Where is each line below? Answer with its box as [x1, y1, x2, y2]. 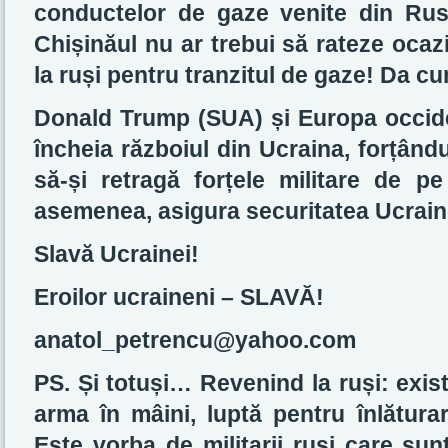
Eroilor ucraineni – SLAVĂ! [34, 284, 324, 310]
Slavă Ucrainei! [34, 241, 199, 267]
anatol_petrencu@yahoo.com [34, 327, 356, 353]
